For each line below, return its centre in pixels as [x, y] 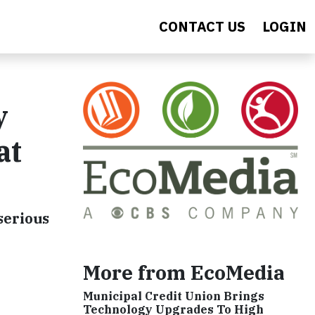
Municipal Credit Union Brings [174, 296]
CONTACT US [202, 26]
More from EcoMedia [184, 273]
